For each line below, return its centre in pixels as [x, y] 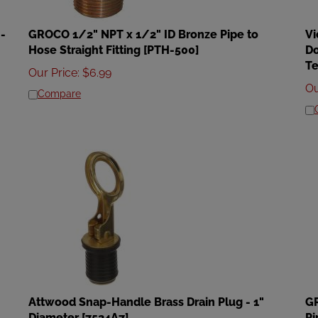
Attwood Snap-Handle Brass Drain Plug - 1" [146, 296]
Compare [59, 87]
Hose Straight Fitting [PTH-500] [114, 44]
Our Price [53, 66]
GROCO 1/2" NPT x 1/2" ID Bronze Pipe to [143, 28]
